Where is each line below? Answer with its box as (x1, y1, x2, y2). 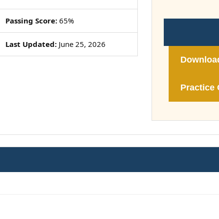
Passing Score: (5, 16, 57, 25)
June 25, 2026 (56, 39, 106, 49)
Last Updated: (5, 39, 57, 49)
